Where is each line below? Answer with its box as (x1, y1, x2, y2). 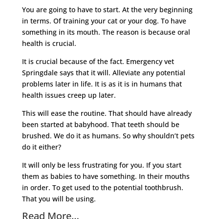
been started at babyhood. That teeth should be (22, 119, 179, 129)
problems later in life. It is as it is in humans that (22, 79, 182, 88)
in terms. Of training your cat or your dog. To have (22, 16, 186, 25)
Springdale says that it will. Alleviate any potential (22, 67, 185, 77)
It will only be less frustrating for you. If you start (22, 160, 181, 170)
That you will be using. (22, 194, 96, 203)
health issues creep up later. (22, 90, 116, 100)
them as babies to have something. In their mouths (22, 171, 190, 181)
